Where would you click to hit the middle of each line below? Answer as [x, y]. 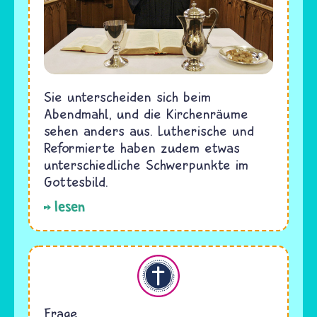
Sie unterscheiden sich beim [127, 97]
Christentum [52, 263]
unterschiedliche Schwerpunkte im [146, 165]
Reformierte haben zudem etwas [142, 148]
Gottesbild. [76, 182]
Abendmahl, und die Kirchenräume [146, 114]
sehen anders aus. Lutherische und [149, 131]
